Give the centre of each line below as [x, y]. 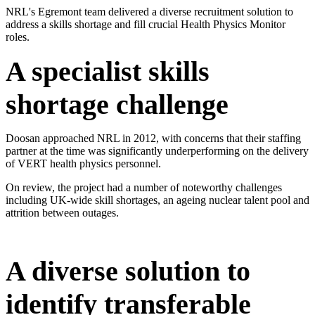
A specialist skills [108, 71]
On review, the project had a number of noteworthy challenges [144, 187]
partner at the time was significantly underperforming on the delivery [157, 150]
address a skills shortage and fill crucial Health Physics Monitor [146, 24]
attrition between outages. [62, 212]
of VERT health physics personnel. [83, 163]
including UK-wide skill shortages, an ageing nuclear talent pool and [157, 200]
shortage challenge [117, 104]
